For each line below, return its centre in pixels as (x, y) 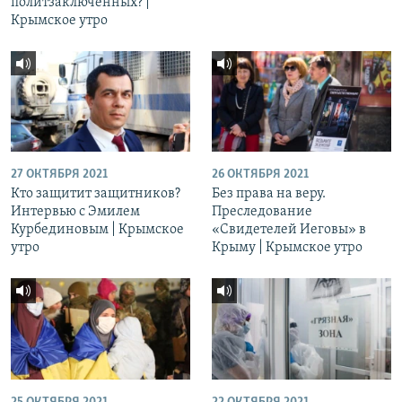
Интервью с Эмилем (75, 212)
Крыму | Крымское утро (287, 248)
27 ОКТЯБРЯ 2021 (59, 175)
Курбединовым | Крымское (97, 230)
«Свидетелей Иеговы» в (289, 230)
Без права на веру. (269, 194)
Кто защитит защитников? (96, 194)
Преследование (262, 212)
